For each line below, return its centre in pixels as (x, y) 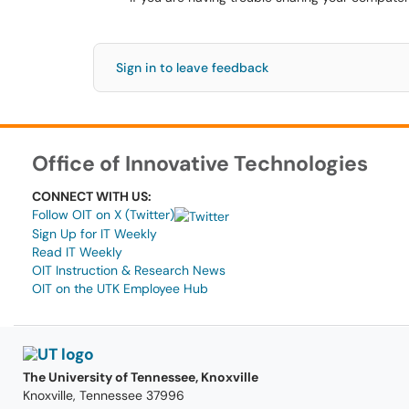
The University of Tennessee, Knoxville (141, 377)
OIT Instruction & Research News (129, 271)
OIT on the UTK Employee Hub (120, 289)
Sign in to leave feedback (192, 68)
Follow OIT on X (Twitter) (103, 215)
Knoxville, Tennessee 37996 (104, 395)
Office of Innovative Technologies (200, 164)
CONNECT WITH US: (92, 197)
